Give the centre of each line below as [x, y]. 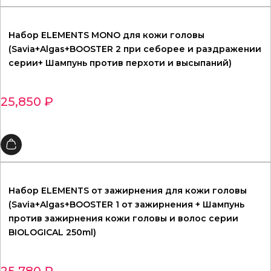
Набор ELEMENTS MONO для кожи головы [106, 35]
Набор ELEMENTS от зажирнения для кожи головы [128, 191]
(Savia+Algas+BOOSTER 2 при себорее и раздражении [135, 49]
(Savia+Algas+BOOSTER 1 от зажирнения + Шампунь [126, 205]
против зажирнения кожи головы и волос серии [123, 219]
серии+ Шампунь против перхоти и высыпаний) [120, 63]
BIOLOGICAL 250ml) [52, 233]
